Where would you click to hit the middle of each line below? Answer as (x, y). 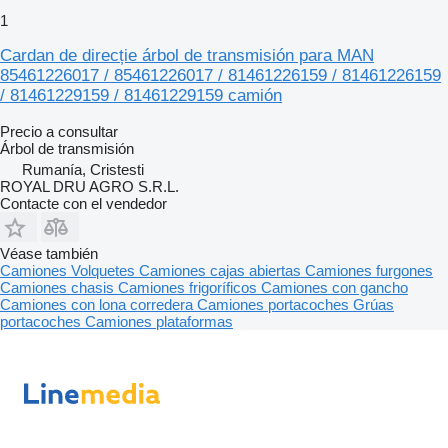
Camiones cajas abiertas (222, 270)
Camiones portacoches (275, 304)
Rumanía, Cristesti (83, 169)
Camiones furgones (369, 270)
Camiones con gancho (334, 287)
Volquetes (105, 270)
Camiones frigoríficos (189, 287)
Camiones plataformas (159, 321)
